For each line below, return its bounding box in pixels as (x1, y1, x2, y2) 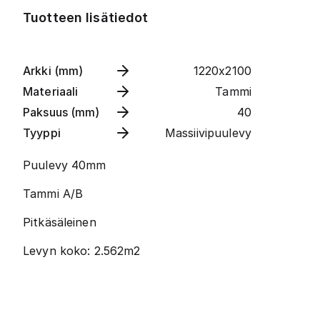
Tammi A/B (23, 186, 84, 201)
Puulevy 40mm (23, 158, 106, 172)
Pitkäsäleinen (23, 215, 96, 229)
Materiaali (23, 84, 79, 99)
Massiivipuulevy (164, 126, 251, 140)
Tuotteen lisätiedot (23, 10, 149, 25)
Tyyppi (23, 126, 61, 140)
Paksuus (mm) (23, 105, 100, 119)
